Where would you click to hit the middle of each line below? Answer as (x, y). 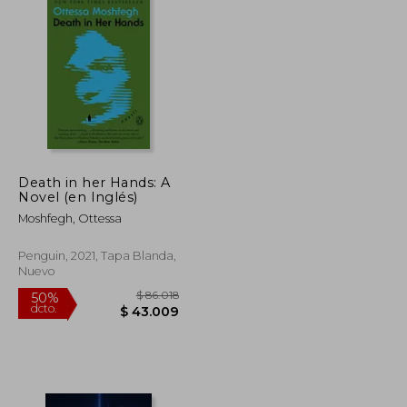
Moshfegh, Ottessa (70, 218)
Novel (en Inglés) (78, 197)
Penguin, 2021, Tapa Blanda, (98, 255)
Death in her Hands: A (94, 182)
